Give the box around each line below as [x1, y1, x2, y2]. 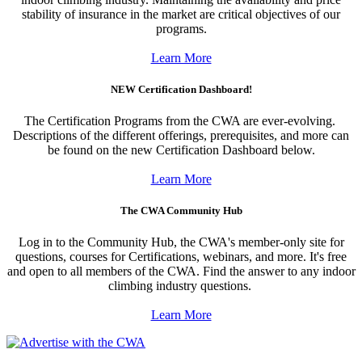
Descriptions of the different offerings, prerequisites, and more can [13, 128, 349, 142]
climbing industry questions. [107, 279, 255, 293]
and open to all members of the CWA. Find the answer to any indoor [6, 264, 356, 279]
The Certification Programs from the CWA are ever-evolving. [23, 113, 339, 128]
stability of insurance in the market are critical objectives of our [22, 6, 340, 21]
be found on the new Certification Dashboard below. [47, 142, 315, 157]
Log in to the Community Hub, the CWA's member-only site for [18, 235, 344, 250]
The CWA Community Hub [120, 204, 242, 217]
